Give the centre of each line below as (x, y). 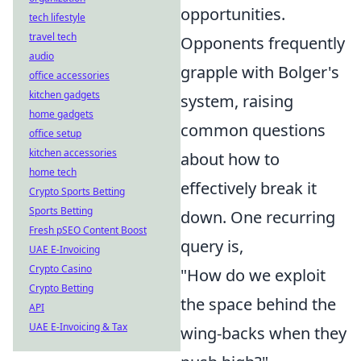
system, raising (237, 101)
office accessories (69, 75)
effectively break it (249, 188)
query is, (212, 246)
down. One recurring (258, 217)
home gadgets (61, 114)
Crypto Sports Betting (77, 191)
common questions (253, 130)
